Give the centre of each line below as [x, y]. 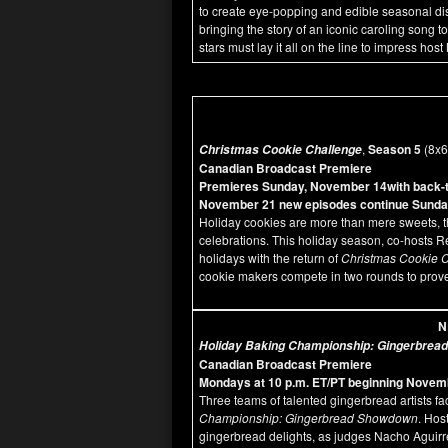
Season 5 [394, 149]
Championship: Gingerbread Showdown [308, 417]
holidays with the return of [270, 257]
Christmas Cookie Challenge [280, 149]
